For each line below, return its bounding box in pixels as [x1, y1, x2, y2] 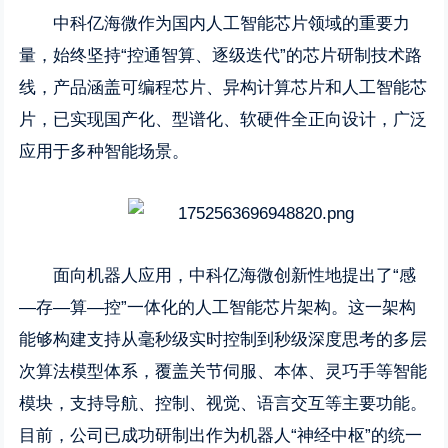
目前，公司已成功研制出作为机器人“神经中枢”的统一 [19, 426, 423, 445]
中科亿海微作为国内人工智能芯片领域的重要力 [53, 14, 411, 33]
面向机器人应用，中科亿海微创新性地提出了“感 [53, 266, 417, 285]
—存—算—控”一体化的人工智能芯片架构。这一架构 [19, 298, 417, 317]
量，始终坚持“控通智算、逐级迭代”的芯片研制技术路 [19, 46, 423, 65]
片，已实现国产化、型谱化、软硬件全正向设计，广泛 [19, 110, 428, 129]
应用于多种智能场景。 [19, 142, 190, 161]
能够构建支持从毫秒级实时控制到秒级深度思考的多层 [19, 330, 428, 349]
